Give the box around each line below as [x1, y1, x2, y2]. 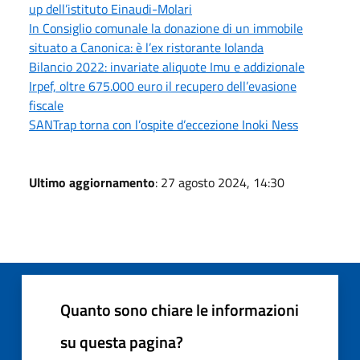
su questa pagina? [60, 329, 183, 354]
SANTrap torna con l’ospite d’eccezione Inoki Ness [29, 114, 298, 134]
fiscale [29, 95, 63, 115]
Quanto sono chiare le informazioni [60, 297, 299, 322]
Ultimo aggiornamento [29, 172, 155, 192]
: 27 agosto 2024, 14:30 [155, 172, 284, 192]
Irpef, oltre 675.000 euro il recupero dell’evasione [29, 76, 297, 96]
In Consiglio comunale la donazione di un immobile [29, 18, 303, 38]
